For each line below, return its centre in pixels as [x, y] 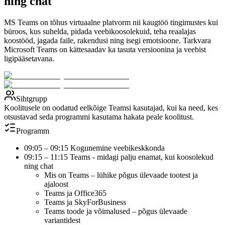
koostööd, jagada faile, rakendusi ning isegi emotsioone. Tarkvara [107, 40]
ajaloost [56, 184]
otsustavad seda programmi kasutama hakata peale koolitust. [99, 117]
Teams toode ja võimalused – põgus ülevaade [116, 211]
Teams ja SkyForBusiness [85, 202]
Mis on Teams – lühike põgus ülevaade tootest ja [121, 175]
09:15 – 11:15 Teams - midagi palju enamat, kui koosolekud [119, 157]
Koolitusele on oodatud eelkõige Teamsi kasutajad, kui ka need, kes [111, 107]
